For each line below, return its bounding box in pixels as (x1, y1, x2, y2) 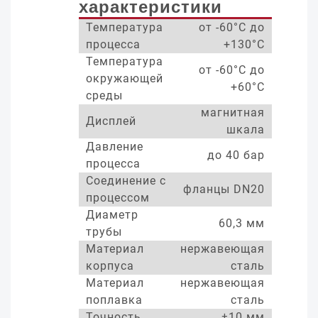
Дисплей (86, 114, 136, 128)
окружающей (86, 72, 163, 85)
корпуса (86, 259, 134, 273)
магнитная (201, 106, 265, 119)
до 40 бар (207, 148, 265, 162)
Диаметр (86, 208, 138, 221)
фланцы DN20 (183, 182, 265, 196)
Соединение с (86, 174, 166, 187)
